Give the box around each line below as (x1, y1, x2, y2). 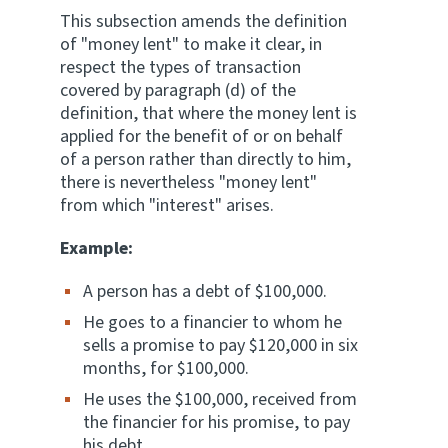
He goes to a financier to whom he (83, 310, 342, 335)
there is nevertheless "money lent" (60, 170, 317, 195)
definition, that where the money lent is (60, 101, 357, 126)
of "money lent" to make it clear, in (60, 32, 322, 57)
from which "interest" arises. (60, 193, 274, 218)
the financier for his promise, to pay (83, 410, 350, 435)
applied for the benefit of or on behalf (60, 124, 343, 149)
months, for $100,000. (83, 356, 249, 381)
